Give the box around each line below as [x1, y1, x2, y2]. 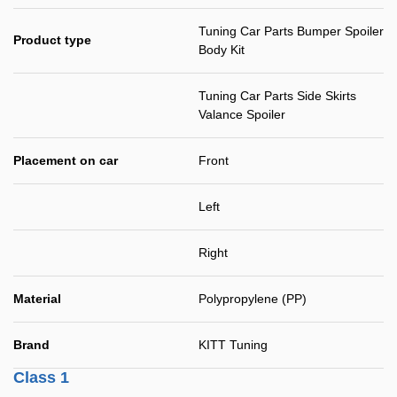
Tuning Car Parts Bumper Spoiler [198, 24, 384, 38]
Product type [13, 33, 91, 47]
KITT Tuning [198, 338, 268, 352]
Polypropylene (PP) [198, 292, 307, 306]
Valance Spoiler [198, 107, 285, 121]
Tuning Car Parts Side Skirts [198, 89, 356, 103]
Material [13, 292, 61, 306]
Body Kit [198, 43, 245, 57]
